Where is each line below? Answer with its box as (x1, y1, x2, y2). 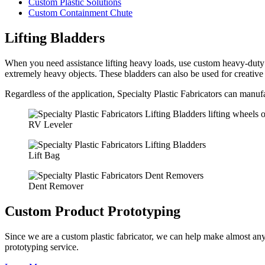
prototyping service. (5, 242, 81, 253)
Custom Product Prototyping (5, 203, 180, 219)
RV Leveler (28, 119, 72, 130)
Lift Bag (28, 150, 60, 161)
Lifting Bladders (5, 30, 105, 46)
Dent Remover (28, 181, 83, 192)
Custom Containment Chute (28, 8, 132, 18)
